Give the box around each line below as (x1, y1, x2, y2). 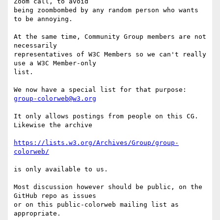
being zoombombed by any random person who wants (14, 6, 198, 14)
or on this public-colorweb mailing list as (14, 201, 179, 209)
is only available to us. (14, 165, 108, 173)
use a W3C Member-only (14, 59, 100, 67)
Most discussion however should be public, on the (14, 183, 202, 191)
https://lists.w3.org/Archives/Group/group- (14, 139, 179, 147)
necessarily (14, 42, 61, 50)
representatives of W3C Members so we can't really (14, 51, 206, 58)
